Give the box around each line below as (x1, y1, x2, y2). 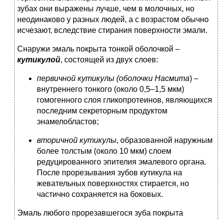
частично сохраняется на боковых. (37, 190, 163, 199)
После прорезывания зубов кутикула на (37, 168, 182, 177)
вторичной (37, 136, 78, 145)
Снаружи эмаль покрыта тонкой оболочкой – (17, 45, 180, 54)
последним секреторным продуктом (37, 107, 167, 115)
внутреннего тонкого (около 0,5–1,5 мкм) (37, 85, 184, 94)
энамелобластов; (37, 117, 99, 126)
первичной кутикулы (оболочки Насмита (37, 74, 190, 83)
